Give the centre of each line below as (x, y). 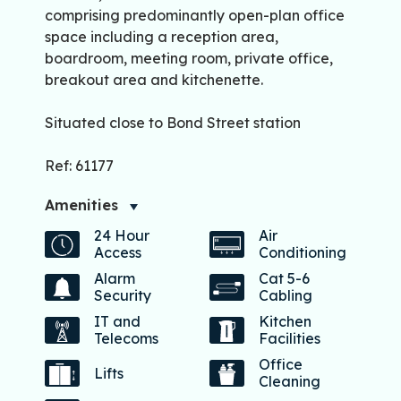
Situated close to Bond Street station (173, 123)
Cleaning (290, 382)
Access (118, 253)
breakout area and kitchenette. (154, 80)
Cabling (286, 296)
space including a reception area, (162, 37)
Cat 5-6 (284, 279)
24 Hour (122, 236)
